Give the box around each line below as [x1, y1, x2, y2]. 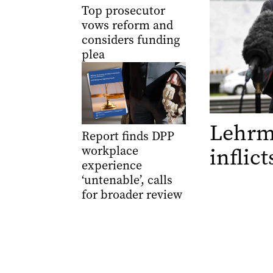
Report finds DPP [81, 128, 174, 145]
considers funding [81, 31, 180, 48]
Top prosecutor [81, 2, 165, 19]
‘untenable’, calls [81, 172, 172, 189]
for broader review [81, 186, 182, 204]
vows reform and [81, 16, 173, 34]
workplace [81, 143, 138, 160]
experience [81, 157, 142, 174]
